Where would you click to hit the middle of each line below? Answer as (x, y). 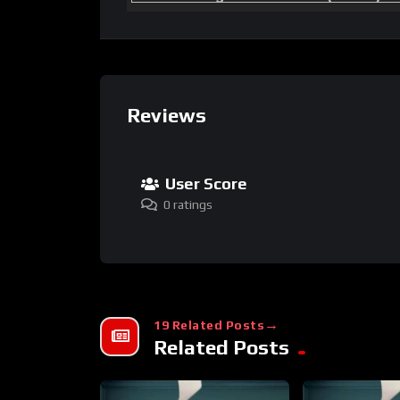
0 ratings (188, 204)
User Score (206, 183)
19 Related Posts (209, 325)
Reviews (167, 116)
